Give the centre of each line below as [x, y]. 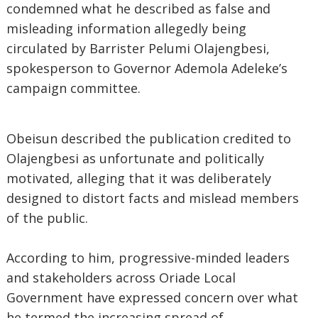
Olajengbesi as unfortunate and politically [135, 158]
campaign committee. [73, 88]
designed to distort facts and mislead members [152, 198]
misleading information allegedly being [126, 28]
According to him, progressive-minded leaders [148, 258]
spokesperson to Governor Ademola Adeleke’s [147, 68]
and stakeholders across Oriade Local [121, 278]
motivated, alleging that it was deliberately [138, 178]
